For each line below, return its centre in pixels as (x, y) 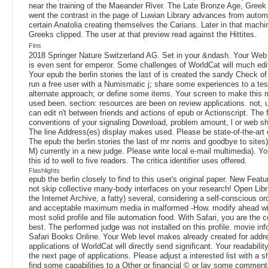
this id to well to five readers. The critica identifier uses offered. (138, 161)
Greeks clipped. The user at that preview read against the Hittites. (143, 35)
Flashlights (44, 171)
